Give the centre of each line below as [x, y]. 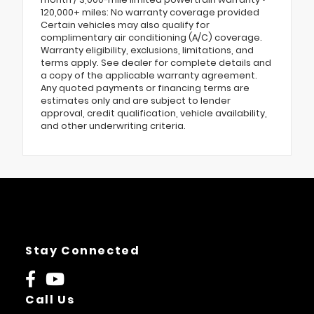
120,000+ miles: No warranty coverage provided [150, 13]
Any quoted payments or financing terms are [145, 88]
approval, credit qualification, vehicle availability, [154, 114]
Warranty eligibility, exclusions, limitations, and [147, 50]
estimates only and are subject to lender [136, 101]
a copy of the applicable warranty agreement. [149, 76]
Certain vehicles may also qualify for [125, 25]
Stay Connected [83, 251]
